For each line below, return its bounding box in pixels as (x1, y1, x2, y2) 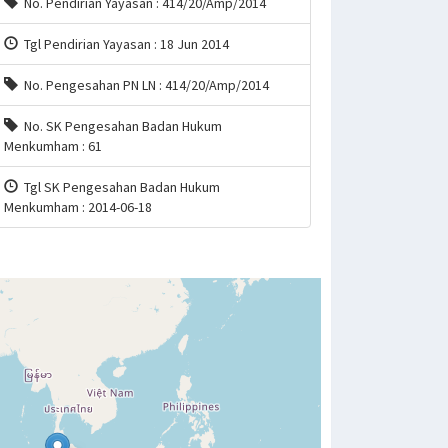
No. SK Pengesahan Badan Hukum (17, 117, 222, 135)
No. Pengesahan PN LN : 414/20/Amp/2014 (17, 76, 269, 94)
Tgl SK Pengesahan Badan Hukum (17, 178, 220, 196)
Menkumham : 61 (3, 137, 102, 155)
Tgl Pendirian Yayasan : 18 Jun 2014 (17, 35, 229, 53)
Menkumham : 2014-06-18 (3, 198, 152, 216)
